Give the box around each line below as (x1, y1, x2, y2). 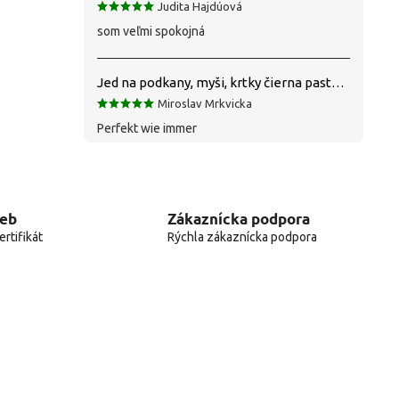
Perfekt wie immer (97, 120, 197, 135)
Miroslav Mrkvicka (158, 96, 252, 110)
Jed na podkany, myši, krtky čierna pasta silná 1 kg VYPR (331, 74, 345, 90)
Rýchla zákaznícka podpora (167, 230, 317, 245)
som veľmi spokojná (97, 23, 205, 38)
